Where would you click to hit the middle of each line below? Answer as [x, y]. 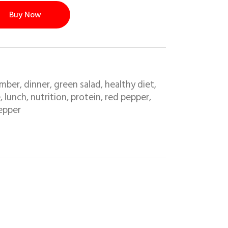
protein [85, 97]
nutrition [48, 97]
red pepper [127, 97]
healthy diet [129, 84]
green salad [77, 84]
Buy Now [25, 15]
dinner [37, 84]
